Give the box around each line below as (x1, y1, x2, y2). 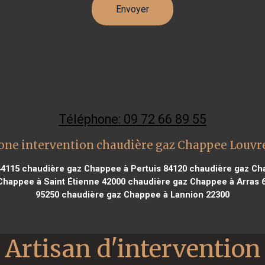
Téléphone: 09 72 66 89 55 (59, 111, 206, 127)
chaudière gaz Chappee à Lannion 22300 (59, 189, 230, 200)
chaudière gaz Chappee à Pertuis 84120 (20, 163, 187, 174)
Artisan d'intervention (4, 233, 261, 264)
